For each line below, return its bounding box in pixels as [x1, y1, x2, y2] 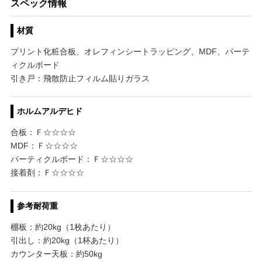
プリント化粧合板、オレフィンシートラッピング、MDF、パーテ [10, 46, 250, 56]
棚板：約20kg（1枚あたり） [10, 222, 115, 232]
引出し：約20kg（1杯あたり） [10, 235, 123, 245]
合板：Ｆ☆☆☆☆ [10, 127, 76, 137]
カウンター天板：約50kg [10, 249, 102, 258]
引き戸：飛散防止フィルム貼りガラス [10, 73, 150, 83]
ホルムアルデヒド [17, 106, 83, 116]
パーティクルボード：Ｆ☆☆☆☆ [10, 154, 133, 164]
